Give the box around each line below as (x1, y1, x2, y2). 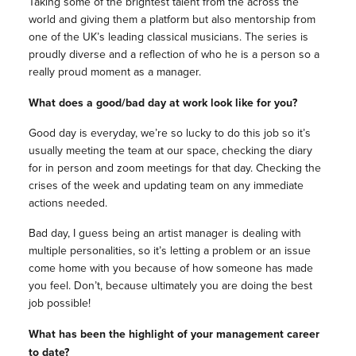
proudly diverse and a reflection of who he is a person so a (28, 45, 319, 63)
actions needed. (28, 194, 107, 211)
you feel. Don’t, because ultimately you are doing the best (28, 277, 312, 294)
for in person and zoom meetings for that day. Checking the (28, 159, 321, 176)
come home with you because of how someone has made (28, 259, 313, 277)
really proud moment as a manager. (28, 63, 201, 80)
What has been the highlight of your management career (28, 325, 319, 342)
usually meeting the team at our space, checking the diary (28, 141, 312, 159)
